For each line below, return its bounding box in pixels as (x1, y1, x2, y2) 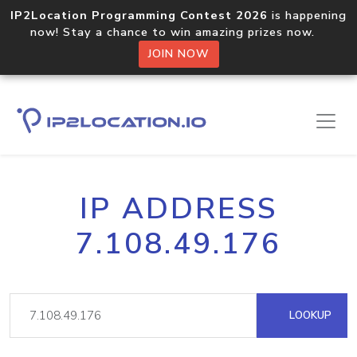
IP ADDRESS (80, 189, 277, 229)
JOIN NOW (147, 46, 210, 61)
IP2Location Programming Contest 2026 (10, 7, 268, 23)
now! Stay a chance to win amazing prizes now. (30, 24, 327, 40)
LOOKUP (286, 308, 331, 323)
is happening (268, 7, 347, 23)
